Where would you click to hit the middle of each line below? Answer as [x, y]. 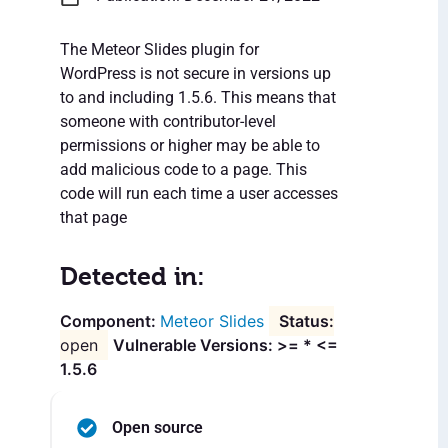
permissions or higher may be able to [190, 146]
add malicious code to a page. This [183, 170]
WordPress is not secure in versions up [195, 74]
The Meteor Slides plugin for [159, 50]
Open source [157, 428]
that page [93, 218]
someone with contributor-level [168, 122]
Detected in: [132, 277]
